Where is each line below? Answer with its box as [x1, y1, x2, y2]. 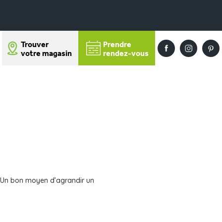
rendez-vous [103, 50, 149, 58]
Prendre [103, 41, 131, 49]
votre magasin [21, 50, 72, 58]
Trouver [21, 41, 49, 49]
